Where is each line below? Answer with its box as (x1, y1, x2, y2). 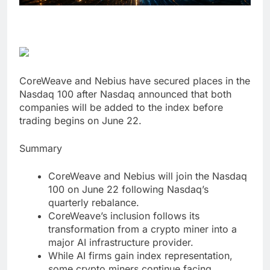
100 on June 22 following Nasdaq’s (48, 183, 209, 196)
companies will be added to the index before (19, 101, 223, 114)
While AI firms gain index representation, (48, 250, 233, 262)
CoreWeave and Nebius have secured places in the (19, 75, 250, 87)
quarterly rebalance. (48, 196, 139, 209)
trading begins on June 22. (19, 115, 142, 127)
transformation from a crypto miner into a (48, 223, 237, 236)
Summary (19, 142, 62, 155)
